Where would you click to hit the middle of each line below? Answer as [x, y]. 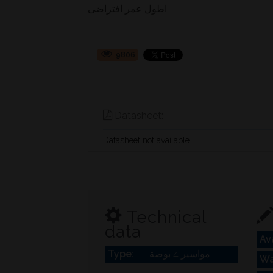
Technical [164, 218]
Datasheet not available [146, 140]
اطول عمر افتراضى [127, 9]
